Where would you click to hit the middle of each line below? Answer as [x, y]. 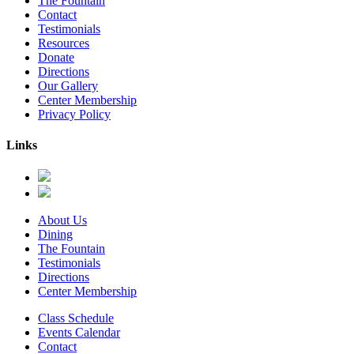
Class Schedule [76, 318]
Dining [55, 235]
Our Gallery [68, 85]
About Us [62, 220]
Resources [64, 43]
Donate [56, 57]
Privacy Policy [74, 114]
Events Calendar [79, 333]
